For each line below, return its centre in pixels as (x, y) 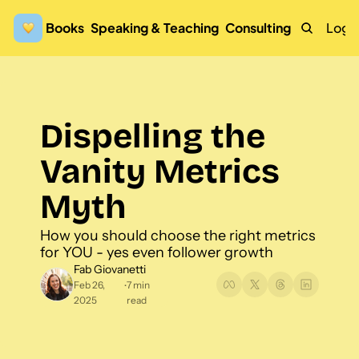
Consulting (258, 28)
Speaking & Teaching (155, 28)
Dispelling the (153, 136)
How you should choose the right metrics (178, 236)
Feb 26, (89, 285)
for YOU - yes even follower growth (157, 252)
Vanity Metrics (160, 171)
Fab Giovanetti (110, 269)
